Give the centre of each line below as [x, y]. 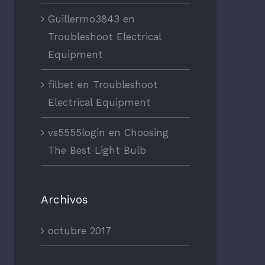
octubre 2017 [79, 231]
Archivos [64, 200]
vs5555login [76, 133]
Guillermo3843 [83, 19]
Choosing [146, 133]
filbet [61, 85]
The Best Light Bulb [97, 151]
